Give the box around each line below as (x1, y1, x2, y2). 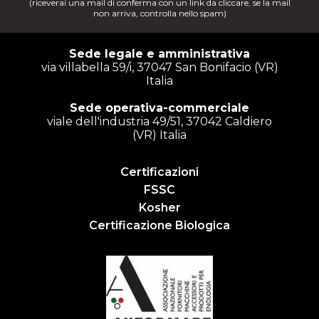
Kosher (138, 200, 181, 214)
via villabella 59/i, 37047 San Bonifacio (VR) (41, 60, 278, 74)
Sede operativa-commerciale (70, 100, 249, 115)
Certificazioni (120, 164, 199, 179)
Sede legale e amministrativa (69, 46, 250, 61)
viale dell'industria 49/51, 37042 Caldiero (47, 114, 272, 128)
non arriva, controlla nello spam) (93, 7, 226, 19)
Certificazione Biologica (89, 218, 230, 232)
